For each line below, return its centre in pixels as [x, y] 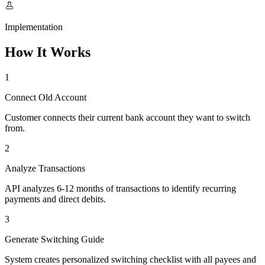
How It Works [48, 52]
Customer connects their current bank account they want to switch [127, 117]
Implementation [34, 27]
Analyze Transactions [45, 168]
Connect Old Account [46, 97]
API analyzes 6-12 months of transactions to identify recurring [120, 188]
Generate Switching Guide [54, 239]
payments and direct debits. [55, 199]
